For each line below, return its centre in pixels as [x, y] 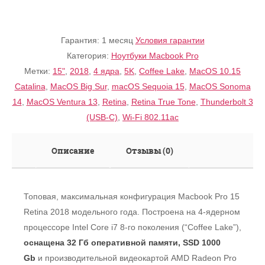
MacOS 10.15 [215, 71]
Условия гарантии [170, 40]
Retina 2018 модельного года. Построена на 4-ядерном [132, 211]
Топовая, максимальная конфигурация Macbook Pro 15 [132, 196]
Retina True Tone [163, 101]
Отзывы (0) [150, 150]
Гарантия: [81, 40]
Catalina [30, 86]
